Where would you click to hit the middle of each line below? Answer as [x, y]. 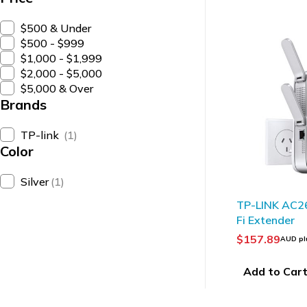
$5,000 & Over [57, 88]
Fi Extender [266, 220]
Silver [35, 182]
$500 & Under [56, 28]
